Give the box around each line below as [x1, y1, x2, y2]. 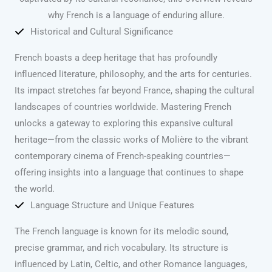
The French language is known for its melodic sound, [15, 225, 228, 237]
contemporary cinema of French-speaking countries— [15, 150, 231, 161]
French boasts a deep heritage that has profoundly [15, 52, 217, 63]
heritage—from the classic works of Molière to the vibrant [15, 134, 248, 145]
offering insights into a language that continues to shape [15, 166, 243, 178]
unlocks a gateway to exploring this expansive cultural [15, 117, 233, 129]
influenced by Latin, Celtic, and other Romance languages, [15, 258, 247, 270]
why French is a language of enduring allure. [47, 9, 225, 21]
